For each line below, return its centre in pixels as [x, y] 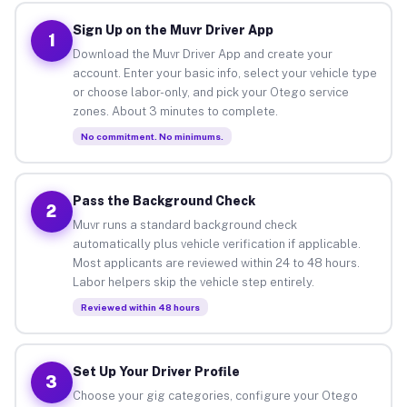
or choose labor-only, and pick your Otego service [210, 92]
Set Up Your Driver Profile [156, 371]
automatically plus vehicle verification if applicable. [216, 243]
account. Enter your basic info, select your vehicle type [224, 73]
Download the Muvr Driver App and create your [202, 54]
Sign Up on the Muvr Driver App [173, 30]
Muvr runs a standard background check [184, 224]
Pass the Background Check [164, 200]
